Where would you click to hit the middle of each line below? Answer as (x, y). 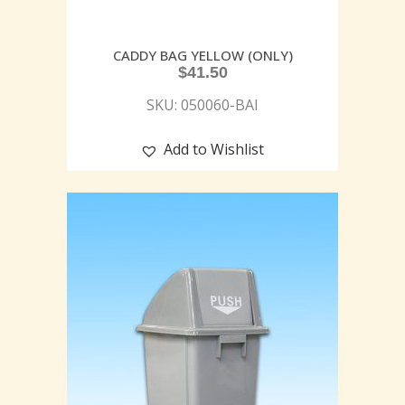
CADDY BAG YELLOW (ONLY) (202, 56)
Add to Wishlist (214, 150)
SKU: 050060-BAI (202, 105)
